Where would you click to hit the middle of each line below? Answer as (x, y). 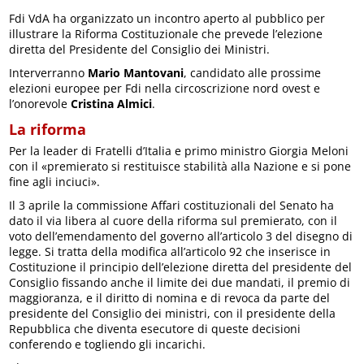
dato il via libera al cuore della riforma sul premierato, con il (173, 221)
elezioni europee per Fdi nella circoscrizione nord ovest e (165, 89)
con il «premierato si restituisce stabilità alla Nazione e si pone (180, 167)
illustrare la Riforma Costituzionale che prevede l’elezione (166, 34)
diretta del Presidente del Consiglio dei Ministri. (140, 50)
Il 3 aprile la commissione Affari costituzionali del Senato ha (172, 206)
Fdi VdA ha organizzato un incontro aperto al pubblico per (167, 19)
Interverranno (49, 73)
